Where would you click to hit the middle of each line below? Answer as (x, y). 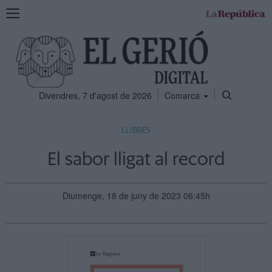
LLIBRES (136, 131)
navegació (25, 36)
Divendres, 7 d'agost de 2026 (95, 95)
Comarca (183, 95)
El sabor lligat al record (136, 160)
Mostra (19, 12)
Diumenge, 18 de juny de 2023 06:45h (136, 195)
